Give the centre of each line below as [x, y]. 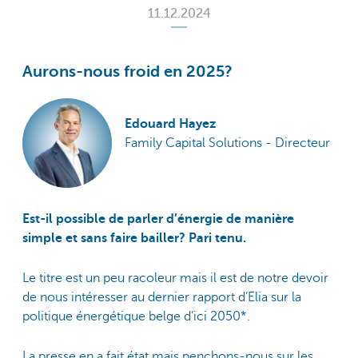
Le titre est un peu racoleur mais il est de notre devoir [175, 278]
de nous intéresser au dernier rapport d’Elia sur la [162, 297]
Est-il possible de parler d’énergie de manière [158, 219]
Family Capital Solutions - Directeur [227, 143]
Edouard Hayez [170, 124]
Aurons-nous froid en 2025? [127, 72]
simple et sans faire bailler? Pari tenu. [134, 238]
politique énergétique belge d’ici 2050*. [136, 316]
